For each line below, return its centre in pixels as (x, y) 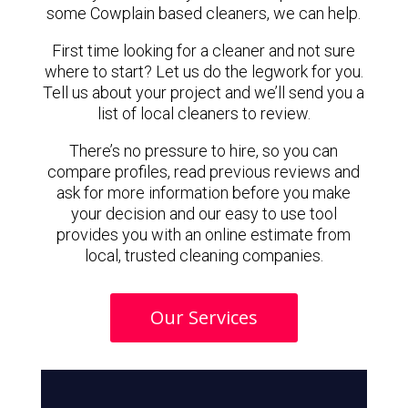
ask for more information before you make (204, 193)
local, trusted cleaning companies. (204, 255)
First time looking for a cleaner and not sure (204, 51)
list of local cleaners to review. (204, 113)
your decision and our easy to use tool (204, 214)
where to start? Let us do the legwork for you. (204, 71)
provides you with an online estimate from (204, 235)
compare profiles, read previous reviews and (204, 172)
